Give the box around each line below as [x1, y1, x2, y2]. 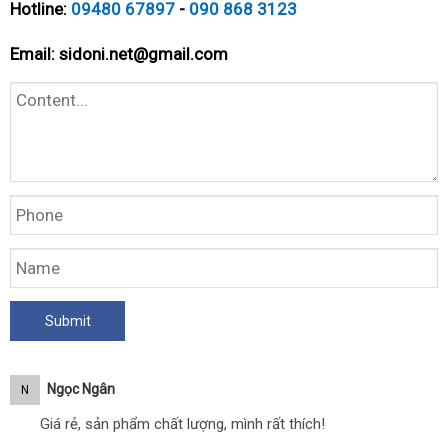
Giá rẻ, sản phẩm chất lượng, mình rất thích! [40, 415, 325, 433]
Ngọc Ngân [47, 381, 115, 397]
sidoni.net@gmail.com [59, 44, 228, 64]
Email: [10, 44, 59, 64]
